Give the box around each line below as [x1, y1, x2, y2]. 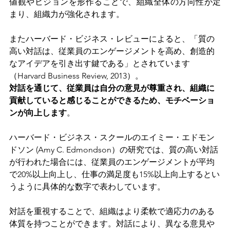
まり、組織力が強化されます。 [9, 9, 124, 19]
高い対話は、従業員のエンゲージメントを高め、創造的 [9, 46, 215, 56]
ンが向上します [9, 107, 67, 118]
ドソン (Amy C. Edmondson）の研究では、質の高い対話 [9, 144, 218, 155]
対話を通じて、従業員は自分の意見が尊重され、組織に [9, 83, 215, 93]
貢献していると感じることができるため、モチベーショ [9, 95, 215, 105]
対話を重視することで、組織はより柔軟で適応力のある [9, 206, 215, 216]
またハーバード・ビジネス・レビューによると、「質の [9, 33, 215, 44]
